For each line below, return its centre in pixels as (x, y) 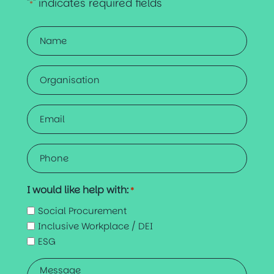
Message (48, 265)
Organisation (58, 72)
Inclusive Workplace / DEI (95, 226)
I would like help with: (78, 190)
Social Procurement (82, 210)
